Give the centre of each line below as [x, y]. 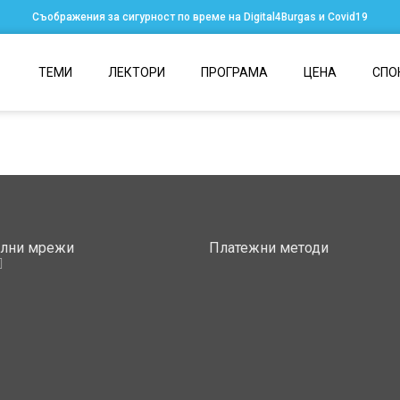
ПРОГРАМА [234, 72]
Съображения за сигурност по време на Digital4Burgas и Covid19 [200, 17]
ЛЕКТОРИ [136, 72]
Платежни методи [269, 248]
